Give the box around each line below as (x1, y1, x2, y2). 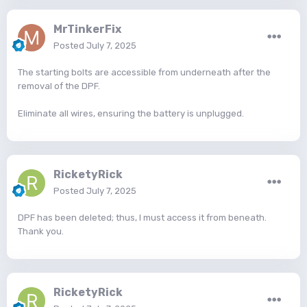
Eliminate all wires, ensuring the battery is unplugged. (18, 108, 244, 119)
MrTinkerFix (53, 23, 121, 36)
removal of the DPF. (18, 81, 100, 92)
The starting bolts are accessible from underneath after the (18, 67, 271, 78)
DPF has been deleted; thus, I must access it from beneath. (18, 212, 267, 223)
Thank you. (18, 226, 64, 237)
